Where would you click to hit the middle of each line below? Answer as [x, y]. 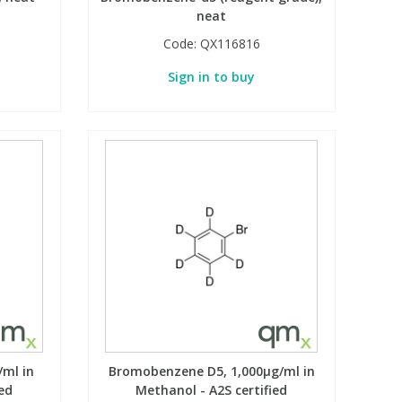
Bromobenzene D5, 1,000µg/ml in [211, 371]
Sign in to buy [212, 77]
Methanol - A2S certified [212, 390]
